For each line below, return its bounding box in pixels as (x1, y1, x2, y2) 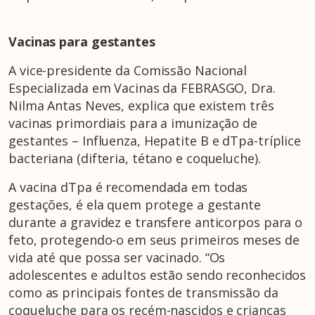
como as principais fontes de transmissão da (8, 284, 278, 302)
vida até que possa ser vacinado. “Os (8, 249, 226, 266)
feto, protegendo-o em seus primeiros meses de (8, 231, 300, 249)
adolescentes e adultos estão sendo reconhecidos (8, 266, 307, 284)
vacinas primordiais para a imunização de (8, 115, 257, 132)
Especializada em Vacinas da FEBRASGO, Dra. (8, 79, 276, 97)
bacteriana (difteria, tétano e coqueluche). (8, 150, 261, 167)
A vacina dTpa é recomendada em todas (8, 179, 248, 196)
